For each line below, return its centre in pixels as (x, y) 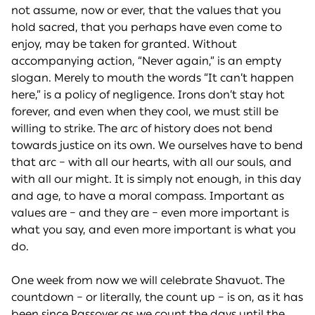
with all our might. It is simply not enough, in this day (156, 179)
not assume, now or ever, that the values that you (146, 11)
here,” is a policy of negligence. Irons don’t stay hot (148, 95)
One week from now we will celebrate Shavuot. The (148, 281)
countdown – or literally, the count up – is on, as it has (157, 297)
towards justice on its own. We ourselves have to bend (157, 146)
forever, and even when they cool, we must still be (145, 112)
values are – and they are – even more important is (150, 213)
